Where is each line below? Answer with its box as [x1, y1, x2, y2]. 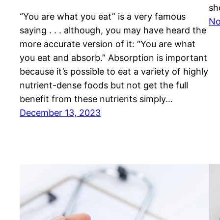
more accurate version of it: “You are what [20, 39, 195, 50]
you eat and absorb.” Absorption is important [20, 53, 207, 63]
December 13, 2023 [20, 108, 101, 118]
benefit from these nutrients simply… [20, 94, 173, 105]
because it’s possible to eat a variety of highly [20, 66, 208, 77]
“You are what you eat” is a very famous [20, 11, 186, 22]
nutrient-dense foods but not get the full [20, 80, 188, 91]
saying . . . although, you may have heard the [20, 25, 206, 36]
